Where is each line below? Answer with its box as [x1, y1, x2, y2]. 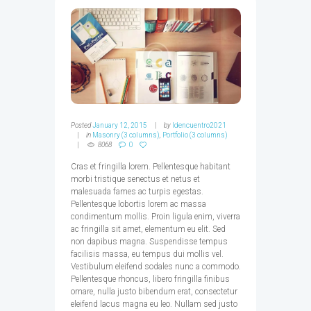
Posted [70, 121, 92, 129]
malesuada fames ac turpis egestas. [70, 186, 203, 196]
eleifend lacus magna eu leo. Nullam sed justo [70, 299, 237, 309]
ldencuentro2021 [172, 121, 227, 129]
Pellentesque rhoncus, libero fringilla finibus [70, 274, 230, 284]
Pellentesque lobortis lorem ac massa [70, 199, 206, 209]
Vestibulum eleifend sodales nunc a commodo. [70, 261, 241, 271]
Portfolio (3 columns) [162, 131, 228, 139]
